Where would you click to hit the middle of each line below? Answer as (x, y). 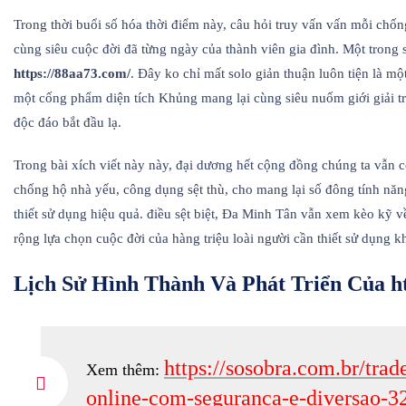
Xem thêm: (125, 369)
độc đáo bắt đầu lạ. (68, 122)
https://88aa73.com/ (72, 73)
